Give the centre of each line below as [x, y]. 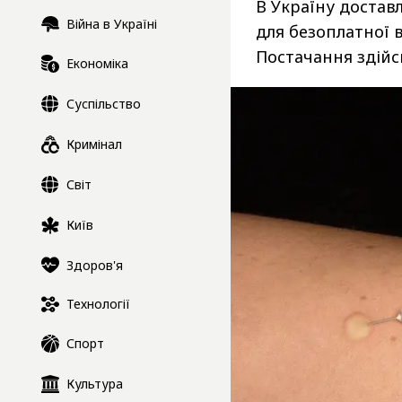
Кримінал [94, 144]
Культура [95, 384]
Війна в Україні [112, 24]
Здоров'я [95, 265]
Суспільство [104, 104]
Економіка [97, 64]
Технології [98, 304]
